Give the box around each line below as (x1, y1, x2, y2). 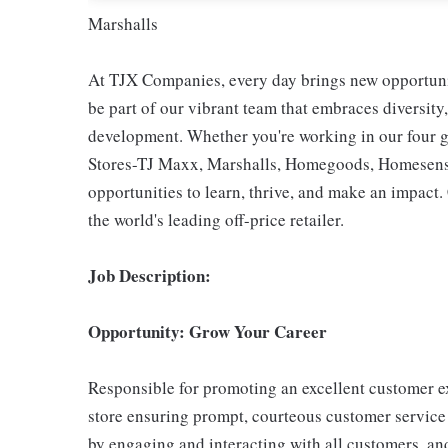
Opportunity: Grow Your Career (88, 318, 327, 344)
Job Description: (88, 262, 211, 288)
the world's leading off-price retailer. (88, 207, 344, 231)
